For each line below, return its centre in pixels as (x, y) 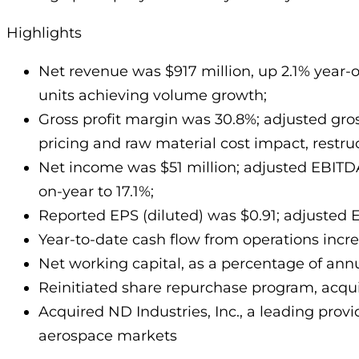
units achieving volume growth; (153, 95)
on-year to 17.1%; (96, 191)
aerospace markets (108, 335)
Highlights (44, 32)
